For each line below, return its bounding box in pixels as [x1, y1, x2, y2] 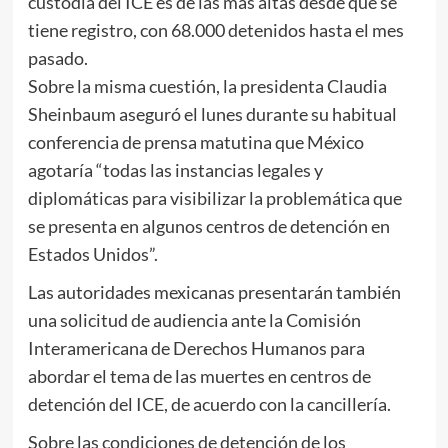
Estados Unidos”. [27, 242, 158, 265]
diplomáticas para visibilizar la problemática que [27, 186, 402, 209]
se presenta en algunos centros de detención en [27, 214, 390, 237]
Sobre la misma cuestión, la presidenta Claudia [27, 74, 387, 97]
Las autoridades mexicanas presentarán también [27, 280, 401, 303]
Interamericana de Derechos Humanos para [27, 336, 365, 359]
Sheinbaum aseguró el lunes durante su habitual [27, 102, 397, 125]
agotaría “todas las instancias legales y [27, 158, 323, 181]
